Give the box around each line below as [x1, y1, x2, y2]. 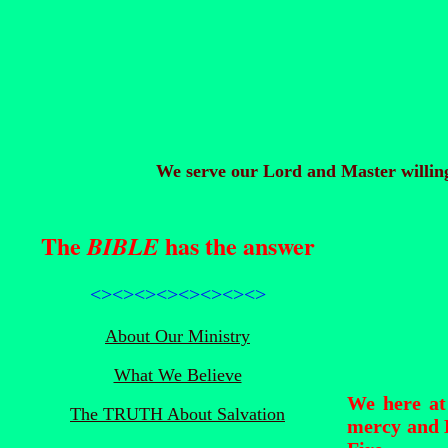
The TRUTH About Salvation [70, 404, 285, 424]
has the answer [164, 228, 315, 263]
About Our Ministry [105, 326, 250, 346]
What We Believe [113, 365, 242, 385]
